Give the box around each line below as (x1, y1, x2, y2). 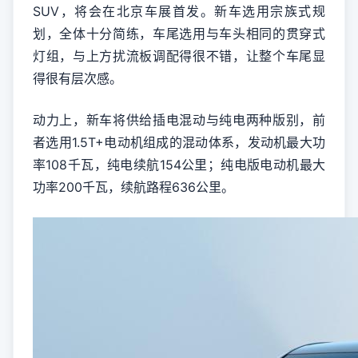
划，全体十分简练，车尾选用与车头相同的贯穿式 (33, 26, 325, 42)
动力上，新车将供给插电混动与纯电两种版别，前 (33, 112, 325, 128)
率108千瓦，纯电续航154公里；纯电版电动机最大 (33, 157, 325, 173)
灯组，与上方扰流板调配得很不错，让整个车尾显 (33, 48, 325, 64)
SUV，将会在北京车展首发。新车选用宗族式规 (33, 3, 325, 19)
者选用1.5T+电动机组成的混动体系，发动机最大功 (33, 134, 325, 150)
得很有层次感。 (33, 70, 122, 86)
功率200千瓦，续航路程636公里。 (33, 179, 234, 195)
